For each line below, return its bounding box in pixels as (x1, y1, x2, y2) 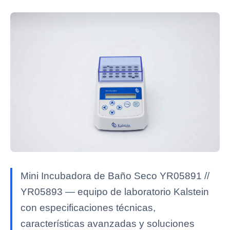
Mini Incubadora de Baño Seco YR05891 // (21, 170, 209, 182)
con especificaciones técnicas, (21, 202, 156, 214)
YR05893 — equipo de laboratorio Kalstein (21, 186, 209, 198)
